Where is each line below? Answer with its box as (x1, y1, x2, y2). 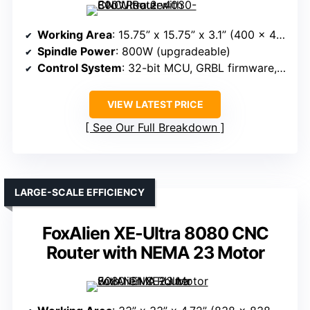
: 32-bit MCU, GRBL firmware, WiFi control (122, 61, 277, 75)
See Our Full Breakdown (93, 120, 217, 135)
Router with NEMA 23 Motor (46, 242, 264, 264)
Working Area (37, 28, 112, 42)
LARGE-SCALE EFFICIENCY (15, 186, 145, 199)
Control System (37, 61, 122, 75)
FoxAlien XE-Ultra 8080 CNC (42, 223, 268, 244)
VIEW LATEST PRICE (107, 98, 203, 111)
